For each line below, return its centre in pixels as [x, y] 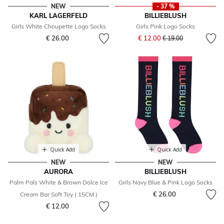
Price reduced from [189, 35]
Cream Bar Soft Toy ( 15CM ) [58, 194]
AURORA [58, 172]
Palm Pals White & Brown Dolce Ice [58, 182]
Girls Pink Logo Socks [165, 26]
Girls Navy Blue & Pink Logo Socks [165, 182]
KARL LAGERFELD [58, 16]
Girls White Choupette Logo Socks [58, 26]
